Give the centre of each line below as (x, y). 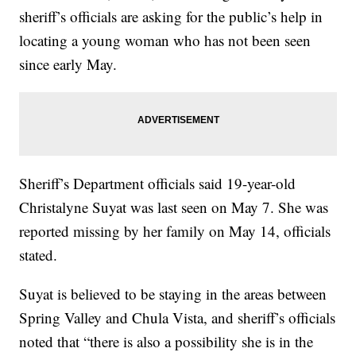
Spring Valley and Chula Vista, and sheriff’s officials (178, 318)
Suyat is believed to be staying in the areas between (173, 294)
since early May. (68, 64)
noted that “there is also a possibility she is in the (166, 342)
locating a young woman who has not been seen (165, 41)
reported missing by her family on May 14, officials (175, 231)
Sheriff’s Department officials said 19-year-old (158, 184)
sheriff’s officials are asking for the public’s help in (171, 17)
